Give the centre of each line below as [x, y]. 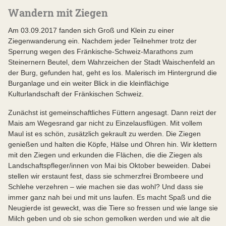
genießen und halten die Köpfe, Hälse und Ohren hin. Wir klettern [112, 144]
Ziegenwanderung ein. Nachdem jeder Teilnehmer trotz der [102, 41]
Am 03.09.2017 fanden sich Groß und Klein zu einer [91, 30]
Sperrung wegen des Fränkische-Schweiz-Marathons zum [101, 51]
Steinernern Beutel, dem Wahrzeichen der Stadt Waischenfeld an [111, 62]
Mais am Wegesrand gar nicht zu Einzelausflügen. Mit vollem [105, 123]
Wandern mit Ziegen [58, 13]
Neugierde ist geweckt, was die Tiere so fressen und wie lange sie [113, 208]
